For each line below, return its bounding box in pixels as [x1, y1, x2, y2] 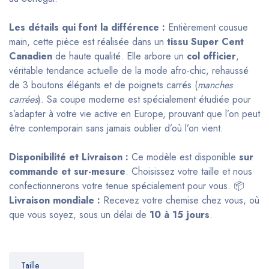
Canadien [9, 49, 52, 63]
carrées [9, 92, 38, 106]
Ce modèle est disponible [128, 150, 239, 164]
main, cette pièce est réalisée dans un [9, 34, 167, 49]
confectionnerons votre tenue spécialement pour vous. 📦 [9, 178, 244, 193]
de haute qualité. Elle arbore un [52, 49, 187, 63]
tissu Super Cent [167, 34, 244, 49]
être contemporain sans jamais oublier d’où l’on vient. [9, 121, 223, 135]
